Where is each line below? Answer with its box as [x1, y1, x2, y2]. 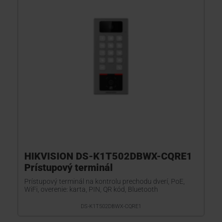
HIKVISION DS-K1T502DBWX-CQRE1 [24, 150, 192, 162]
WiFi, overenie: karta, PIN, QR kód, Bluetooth [24, 185, 158, 193]
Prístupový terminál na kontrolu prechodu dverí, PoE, [24, 177, 185, 185]
